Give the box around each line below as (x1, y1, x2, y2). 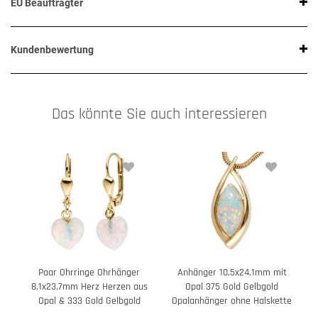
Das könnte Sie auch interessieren (51, 104, 267, 125)
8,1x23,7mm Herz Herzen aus (31, 280, 148, 294)
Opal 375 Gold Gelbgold (185, 280, 278, 294)
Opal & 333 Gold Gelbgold (38, 295, 141, 308)
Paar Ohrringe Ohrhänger (38, 266, 140, 280)
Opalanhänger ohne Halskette (172, 295, 292, 308)
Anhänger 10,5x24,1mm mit (177, 266, 287, 280)
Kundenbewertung (11, 44, 94, 56)
